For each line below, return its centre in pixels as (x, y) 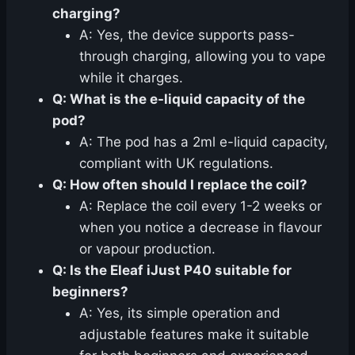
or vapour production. (147, 249)
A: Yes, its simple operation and (180, 313)
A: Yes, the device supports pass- (187, 35)
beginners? (90, 292)
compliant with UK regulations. (176, 164)
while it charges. (131, 78)
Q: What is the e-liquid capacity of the (179, 99)
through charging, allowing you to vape (202, 57)
